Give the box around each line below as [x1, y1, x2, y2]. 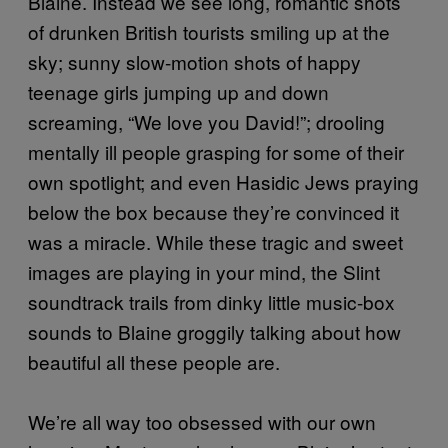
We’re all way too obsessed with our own [28, 407, 376, 435]
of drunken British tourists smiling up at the [28, 17, 390, 45]
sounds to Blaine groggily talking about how [28, 317, 401, 345]
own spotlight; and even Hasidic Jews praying [28, 167, 419, 195]
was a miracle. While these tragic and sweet [28, 227, 403, 255]
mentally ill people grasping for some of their [28, 137, 404, 165]
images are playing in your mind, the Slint [28, 257, 380, 285]
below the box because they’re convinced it [28, 197, 399, 225]
